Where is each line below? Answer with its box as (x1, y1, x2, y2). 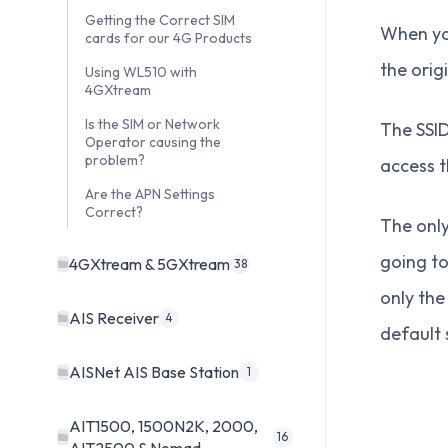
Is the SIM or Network (85, 115, 220, 134)
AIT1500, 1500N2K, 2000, (69, 416, 258, 437)
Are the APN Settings (85, 185, 215, 204)
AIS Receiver (69, 308, 159, 329)
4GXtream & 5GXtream (69, 254, 230, 275)
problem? (85, 151, 145, 170)
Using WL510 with (85, 63, 197, 82)
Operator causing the (85, 133, 221, 152)
